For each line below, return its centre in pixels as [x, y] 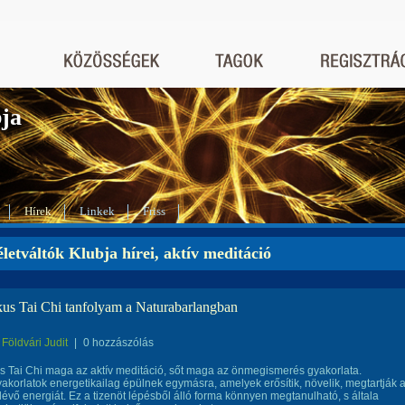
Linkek [97, 211]
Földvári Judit [35, 343]
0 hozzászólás [118, 343]
